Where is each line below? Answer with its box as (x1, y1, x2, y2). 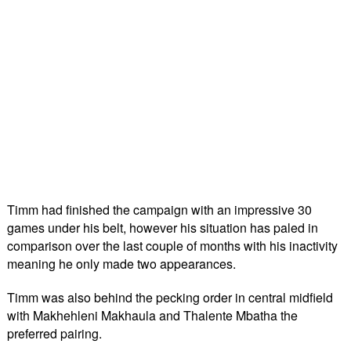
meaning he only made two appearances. (7, 254, 236, 273)
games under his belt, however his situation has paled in (7, 218, 318, 237)
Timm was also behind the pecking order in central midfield (7, 288, 333, 306)
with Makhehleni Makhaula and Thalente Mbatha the (7, 306, 298, 324)
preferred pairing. (7, 324, 102, 342)
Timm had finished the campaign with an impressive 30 (7, 200, 312, 219)
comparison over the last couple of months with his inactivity (7, 236, 338, 255)
